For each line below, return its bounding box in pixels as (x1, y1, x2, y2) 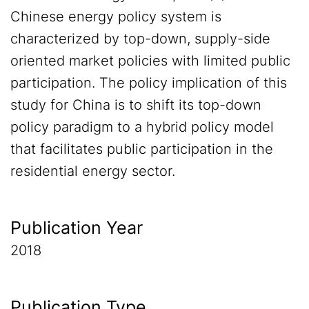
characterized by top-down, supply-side (10, 30, 270, 47)
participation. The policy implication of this (10, 74, 287, 91)
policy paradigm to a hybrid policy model (10, 119, 274, 135)
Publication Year (10, 217, 143, 238)
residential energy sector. (10, 163, 175, 179)
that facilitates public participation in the (10, 141, 273, 157)
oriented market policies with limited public (10, 52, 290, 69)
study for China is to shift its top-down (10, 97, 261, 113)
